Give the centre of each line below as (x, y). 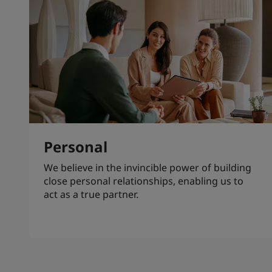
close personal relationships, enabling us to (144, 181)
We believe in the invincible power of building (148, 167)
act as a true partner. (91, 194)
